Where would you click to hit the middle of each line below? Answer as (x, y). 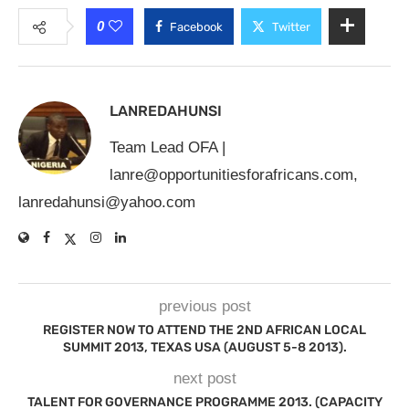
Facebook (196, 27)
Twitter (291, 27)
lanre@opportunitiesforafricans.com (231, 175)
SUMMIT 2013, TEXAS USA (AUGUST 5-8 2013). (204, 347)
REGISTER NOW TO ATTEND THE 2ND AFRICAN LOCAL (204, 330)
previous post (204, 306)
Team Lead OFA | (168, 147)
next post (204, 378)
